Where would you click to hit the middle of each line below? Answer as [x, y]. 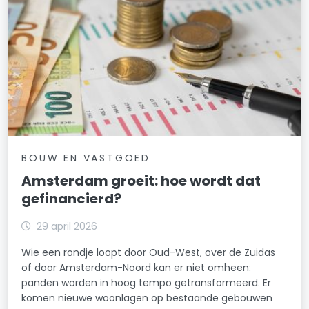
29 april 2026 [67, 227]
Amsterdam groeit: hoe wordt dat [141, 181]
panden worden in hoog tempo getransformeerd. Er [147, 283]
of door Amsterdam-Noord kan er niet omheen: [137, 268]
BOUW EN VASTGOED [86, 158]
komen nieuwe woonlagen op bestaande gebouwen [147, 298]
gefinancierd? [72, 199]
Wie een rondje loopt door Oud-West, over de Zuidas [149, 253]
